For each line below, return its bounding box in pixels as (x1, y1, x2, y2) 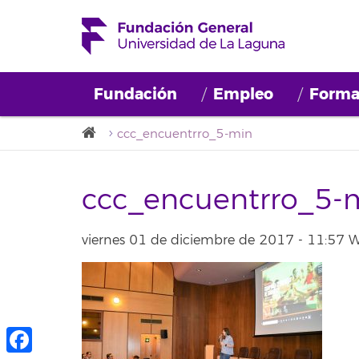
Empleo (213, 84, 273, 104)
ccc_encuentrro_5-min (117, 127, 252, 142)
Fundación (94, 84, 177, 104)
